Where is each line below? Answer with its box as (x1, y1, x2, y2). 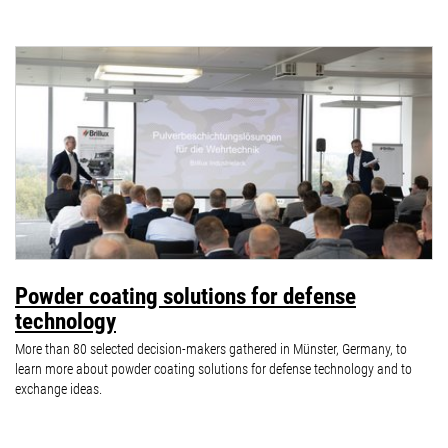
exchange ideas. (15, 381, 102, 398)
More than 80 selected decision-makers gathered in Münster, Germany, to (15, 341, 407, 358)
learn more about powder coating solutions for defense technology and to (15, 361, 412, 378)
